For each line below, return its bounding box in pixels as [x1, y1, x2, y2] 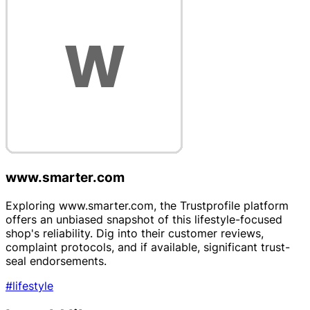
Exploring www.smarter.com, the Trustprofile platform [6, 198, 289, 212]
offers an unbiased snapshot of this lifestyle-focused [6, 212, 282, 226]
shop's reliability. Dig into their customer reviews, [6, 226, 264, 240]
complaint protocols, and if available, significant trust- [6, 239, 290, 254]
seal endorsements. [6, 253, 107, 268]
